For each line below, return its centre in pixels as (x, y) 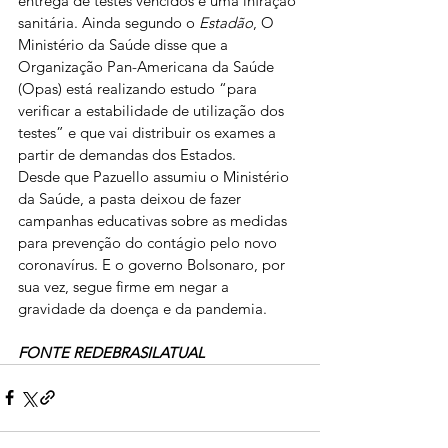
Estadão (226, 22)
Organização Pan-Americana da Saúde (148, 66)
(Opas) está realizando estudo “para (139, 88)
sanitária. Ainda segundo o (108, 22)
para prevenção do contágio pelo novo (149, 242)
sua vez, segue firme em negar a (125, 286)
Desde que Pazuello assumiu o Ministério (155, 176)
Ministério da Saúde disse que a (125, 44)
